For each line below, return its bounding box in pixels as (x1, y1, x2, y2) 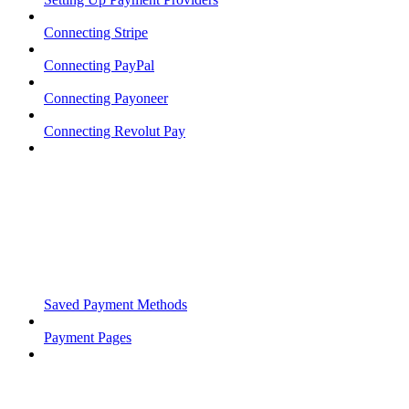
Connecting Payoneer (44, 90, 168, 107)
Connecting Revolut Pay (44, 123, 185, 140)
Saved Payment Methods (44, 297, 187, 313)
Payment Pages (44, 330, 131, 346)
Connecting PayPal (44, 58, 154, 74)
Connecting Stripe (44, 25, 148, 41)
